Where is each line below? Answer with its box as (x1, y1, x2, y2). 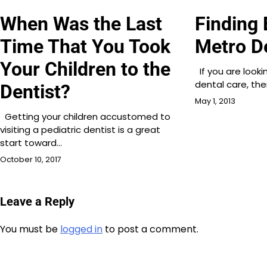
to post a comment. (103, 222, 198, 237)
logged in (60, 222, 103, 237)
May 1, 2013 (195, 96, 236, 107)
